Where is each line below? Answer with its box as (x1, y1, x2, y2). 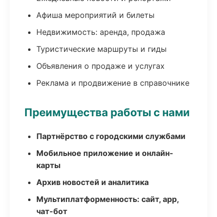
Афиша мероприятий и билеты (36, 10, 155, 20)
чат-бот (36, 206, 67, 216)
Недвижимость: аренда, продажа (36, 27, 165, 37)
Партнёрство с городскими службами (36, 131, 186, 141)
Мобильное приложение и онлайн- (36, 148, 173, 158)
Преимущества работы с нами (24, 106, 190, 119)
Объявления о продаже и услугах (36, 61, 165, 71)
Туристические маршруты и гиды (36, 44, 167, 54)
